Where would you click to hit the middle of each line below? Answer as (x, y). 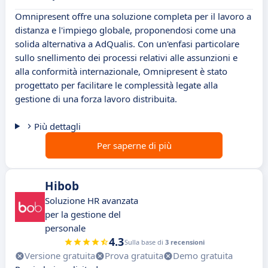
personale (65, 228)
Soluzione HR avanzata (92, 201)
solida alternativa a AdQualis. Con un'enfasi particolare (127, 44)
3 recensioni (185, 242)
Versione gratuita (60, 256)
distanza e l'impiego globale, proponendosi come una (125, 30)
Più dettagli (57, 127)
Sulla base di (144, 242)
